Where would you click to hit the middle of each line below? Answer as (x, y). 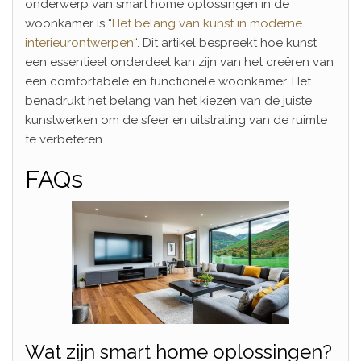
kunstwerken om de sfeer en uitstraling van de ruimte (176, 120)
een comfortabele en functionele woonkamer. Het (168, 81)
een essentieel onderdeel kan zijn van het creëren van (179, 62)
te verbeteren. (65, 139)
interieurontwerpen (79, 42)
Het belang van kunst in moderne (207, 23)
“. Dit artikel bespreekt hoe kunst (225, 42)
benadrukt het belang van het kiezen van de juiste (168, 100)
